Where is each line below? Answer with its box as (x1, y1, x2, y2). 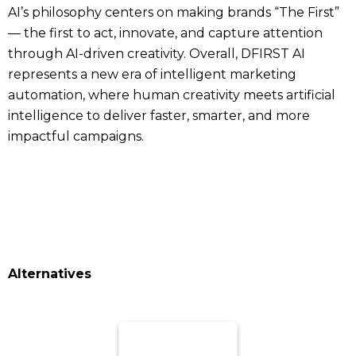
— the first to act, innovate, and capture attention (8, 25, 323, 41)
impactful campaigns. (8, 129, 144, 144)
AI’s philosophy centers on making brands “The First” (8, 5, 339, 20)
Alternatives (8, 266, 91, 281)
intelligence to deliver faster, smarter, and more (8, 108, 310, 123)
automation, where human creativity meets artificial (8, 87, 335, 103)
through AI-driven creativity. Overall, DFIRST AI (8, 46, 305, 61)
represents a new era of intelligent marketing (8, 67, 296, 82)
